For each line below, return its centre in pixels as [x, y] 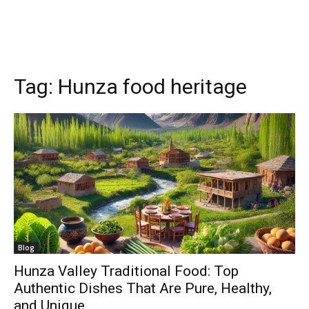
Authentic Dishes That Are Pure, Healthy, [143, 288]
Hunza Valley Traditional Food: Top [126, 271]
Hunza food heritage [152, 87]
